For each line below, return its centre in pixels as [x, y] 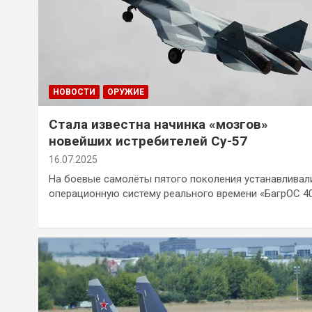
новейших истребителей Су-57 [148, 141]
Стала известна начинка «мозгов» [158, 124]
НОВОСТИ [74, 92]
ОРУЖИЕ [126, 92]
